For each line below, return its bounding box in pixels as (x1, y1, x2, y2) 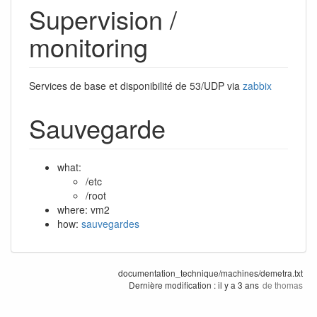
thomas (275, 278, 303, 291)
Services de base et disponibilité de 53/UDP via (29, 78, 243, 93)
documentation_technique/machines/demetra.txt (118, 266, 303, 279)
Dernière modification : (129, 278, 218, 291)
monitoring (29, 28, 148, 64)
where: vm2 (57, 202, 110, 217)
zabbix (243, 78, 272, 93)
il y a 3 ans (218, 278, 259, 291)
